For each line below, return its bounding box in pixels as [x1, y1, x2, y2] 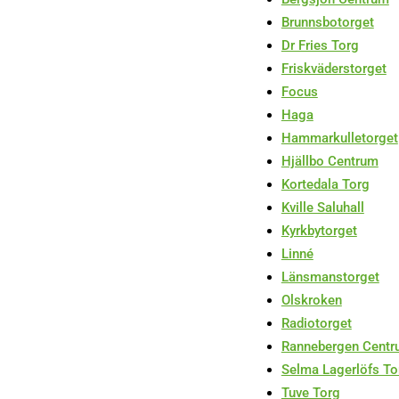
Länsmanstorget [281, 269, 379, 286]
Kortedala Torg [281, 176, 370, 193]
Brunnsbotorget [281, 14, 374, 31]
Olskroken [281, 292, 342, 309]
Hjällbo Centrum [281, 153, 379, 170]
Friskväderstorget [281, 61, 387, 77]
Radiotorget [281, 315, 352, 332]
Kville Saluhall [281, 199, 364, 216]
